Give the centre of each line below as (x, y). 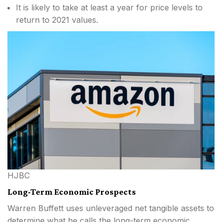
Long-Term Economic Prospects (72, 192)
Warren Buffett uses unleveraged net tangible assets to (111, 208)
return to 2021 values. (57, 20)
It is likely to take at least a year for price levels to (109, 7)
